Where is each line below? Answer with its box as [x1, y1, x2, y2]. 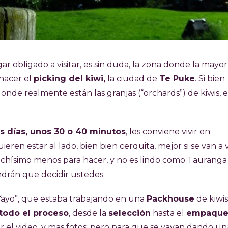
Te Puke [159, 73, 195, 83]
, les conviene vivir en [126, 126, 210, 136]
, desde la [69, 208, 108, 218]
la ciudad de [105, 73, 159, 83]
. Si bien [195, 73, 225, 83]
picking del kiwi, [34, 73, 105, 83]
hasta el [151, 208, 186, 218]
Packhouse [147, 193, 194, 204]
